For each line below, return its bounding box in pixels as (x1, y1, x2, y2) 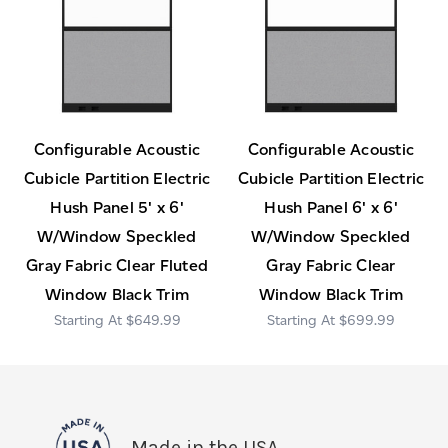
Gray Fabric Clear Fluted (26, 256, 208, 276)
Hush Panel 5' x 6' (50, 198, 184, 218)
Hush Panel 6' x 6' (264, 198, 398, 218)
